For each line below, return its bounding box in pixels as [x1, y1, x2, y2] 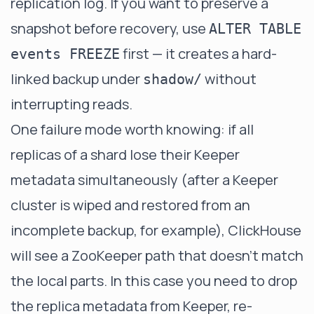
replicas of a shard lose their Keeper [11, 144, 240, 164]
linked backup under [11, 69, 143, 88]
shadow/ [143, 70, 202, 88]
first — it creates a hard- [120, 43, 277, 63]
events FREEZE [11, 45, 120, 62]
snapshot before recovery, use [11, 18, 209, 38]
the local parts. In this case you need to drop [11, 271, 297, 290]
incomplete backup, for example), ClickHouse [11, 220, 301, 240]
